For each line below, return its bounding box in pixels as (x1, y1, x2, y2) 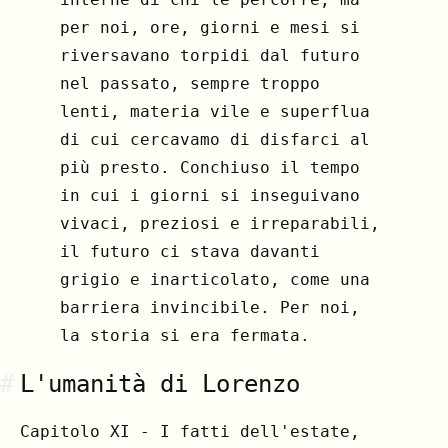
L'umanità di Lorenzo (20, 369, 300, 398)
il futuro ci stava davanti (60, 242, 320, 262)
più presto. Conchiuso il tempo (60, 158, 360, 178)
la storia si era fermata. (60, 326, 310, 346)
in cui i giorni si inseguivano (60, 186, 360, 206)
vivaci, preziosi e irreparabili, (60, 214, 380, 234)
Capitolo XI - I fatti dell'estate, (20, 421, 360, 441)
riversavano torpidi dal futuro (60, 46, 360, 66)
